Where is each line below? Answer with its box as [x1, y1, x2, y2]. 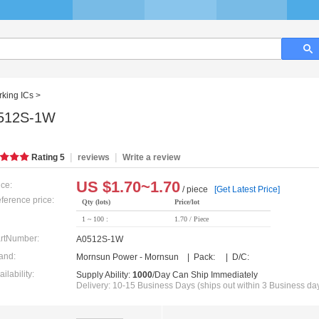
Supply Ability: [76, 270, 132, 281]
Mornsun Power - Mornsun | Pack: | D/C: [76, 252, 249, 263]
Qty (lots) [82, 198, 110, 206]
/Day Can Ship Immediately [152, 270, 258, 281]
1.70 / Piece [174, 215, 209, 224]
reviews [78, 152, 110, 163]
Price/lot [174, 198, 199, 206]
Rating [31, 152, 60, 163]
